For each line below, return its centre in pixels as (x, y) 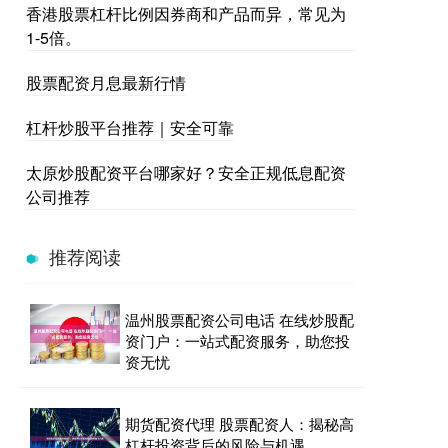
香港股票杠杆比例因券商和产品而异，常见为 (186, 13)
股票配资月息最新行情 (106, 82)
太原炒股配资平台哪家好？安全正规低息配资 (186, 172)
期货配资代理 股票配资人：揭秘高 (239, 423)
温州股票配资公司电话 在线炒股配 (239, 319)
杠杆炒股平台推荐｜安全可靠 (130, 127)
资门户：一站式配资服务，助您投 (237, 340)
